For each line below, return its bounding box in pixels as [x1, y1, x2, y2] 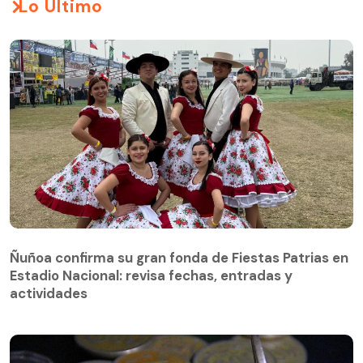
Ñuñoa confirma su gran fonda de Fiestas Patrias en [10, 249, 348, 267]
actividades [10, 284, 88, 303]
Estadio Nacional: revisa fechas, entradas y [10, 267, 293, 285]
